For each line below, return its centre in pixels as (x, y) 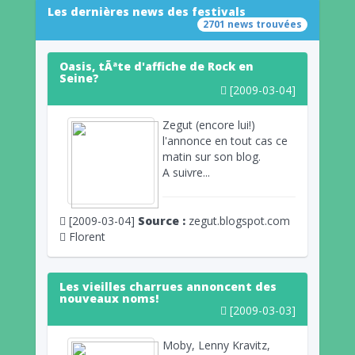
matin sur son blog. (212, 156)
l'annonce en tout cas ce (225, 140)
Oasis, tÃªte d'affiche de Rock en (157, 66)
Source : (162, 220)
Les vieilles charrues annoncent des (168, 286)
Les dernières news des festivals (147, 11)
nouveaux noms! (109, 298)
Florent (86, 236)
